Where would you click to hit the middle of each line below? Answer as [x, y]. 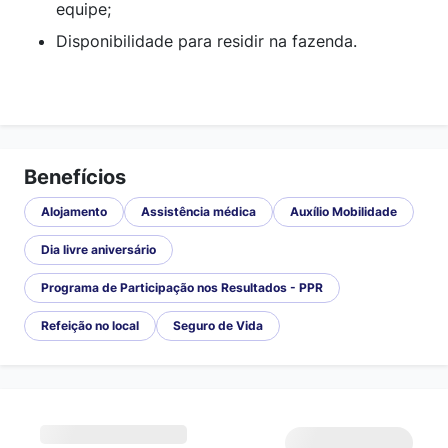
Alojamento [74, 211]
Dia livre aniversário [98, 249]
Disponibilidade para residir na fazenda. [206, 40]
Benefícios [75, 176]
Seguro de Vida [218, 325]
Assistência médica [198, 211]
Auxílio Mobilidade [343, 211]
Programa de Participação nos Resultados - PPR [182, 287]
